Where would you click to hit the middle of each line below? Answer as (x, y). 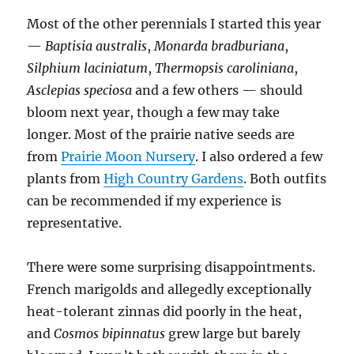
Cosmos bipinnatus (110, 334)
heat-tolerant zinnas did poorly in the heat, (165, 312)
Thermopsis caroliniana (225, 68)
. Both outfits (285, 179)
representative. (75, 223)
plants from (66, 179)
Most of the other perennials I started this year (174, 24)
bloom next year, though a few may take (154, 113)
